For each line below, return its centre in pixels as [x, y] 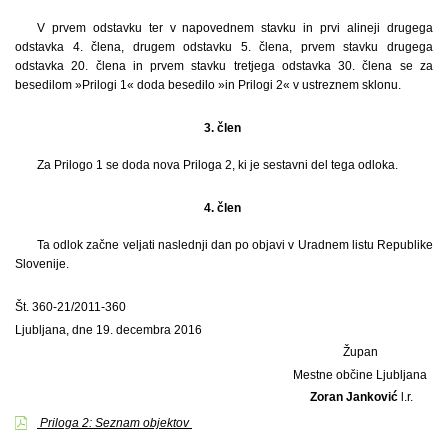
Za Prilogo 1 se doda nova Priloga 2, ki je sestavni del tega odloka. [217, 164]
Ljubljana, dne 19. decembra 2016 [108, 329]
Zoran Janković [354, 397]
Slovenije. [42, 263]
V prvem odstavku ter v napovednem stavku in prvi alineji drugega [234, 27]
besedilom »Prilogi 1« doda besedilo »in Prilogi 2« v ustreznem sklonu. [208, 84]
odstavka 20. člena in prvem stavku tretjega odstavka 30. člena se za [224, 65]
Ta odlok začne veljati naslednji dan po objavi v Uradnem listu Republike [234, 244]
